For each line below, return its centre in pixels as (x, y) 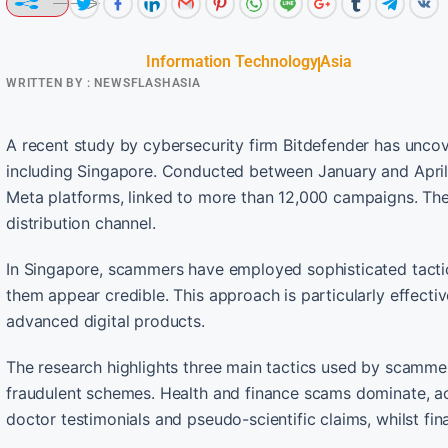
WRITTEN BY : (48, 82)
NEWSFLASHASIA (145, 82)
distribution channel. (81, 222)
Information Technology (231, 61)
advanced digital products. (105, 320)
